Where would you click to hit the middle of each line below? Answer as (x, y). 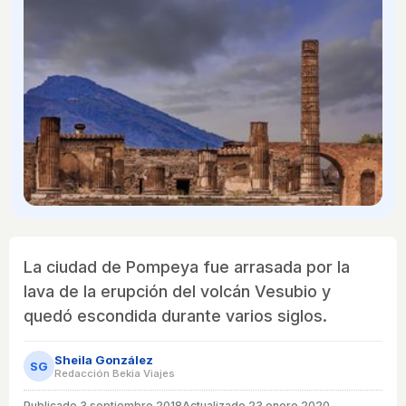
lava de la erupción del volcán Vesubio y (177, 291)
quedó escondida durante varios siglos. (175, 315)
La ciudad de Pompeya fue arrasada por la (187, 266)
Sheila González (104, 359)
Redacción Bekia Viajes (115, 373)
